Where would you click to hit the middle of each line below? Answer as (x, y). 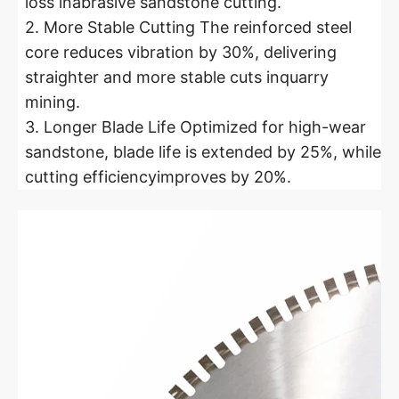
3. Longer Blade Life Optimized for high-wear (195, 127)
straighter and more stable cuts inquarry (177, 77)
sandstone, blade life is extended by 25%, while (203, 152)
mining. (53, 102)
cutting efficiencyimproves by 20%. (158, 177)
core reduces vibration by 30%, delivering (181, 52)
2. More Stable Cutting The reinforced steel (188, 27)
